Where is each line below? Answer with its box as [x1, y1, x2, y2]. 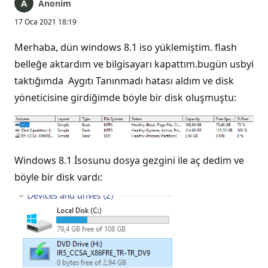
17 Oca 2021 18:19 [14, 17, 77, 27]
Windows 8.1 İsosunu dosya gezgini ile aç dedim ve [14, 153, 244, 167]
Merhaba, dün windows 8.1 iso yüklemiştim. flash [14, 41, 237, 54]
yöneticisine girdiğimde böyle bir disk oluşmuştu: [14, 91, 236, 104]
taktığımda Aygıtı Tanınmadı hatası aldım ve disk [14, 74, 234, 87]
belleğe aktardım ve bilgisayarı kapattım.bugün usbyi [14, 57, 254, 71]
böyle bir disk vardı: [14, 170, 102, 184]
